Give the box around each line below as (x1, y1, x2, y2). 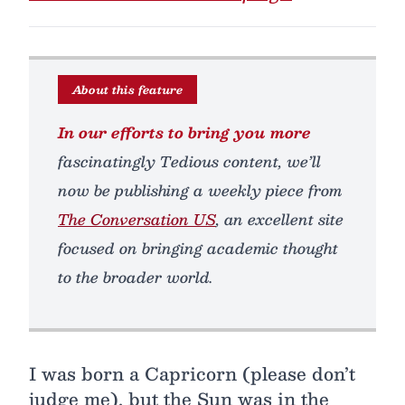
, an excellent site (216, 207, 344, 231)
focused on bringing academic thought (58, 236, 338, 260)
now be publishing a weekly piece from (58, 178, 343, 202)
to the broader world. (58, 265, 212, 289)
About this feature (72, 80, 183, 99)
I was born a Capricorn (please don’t (29, 359, 355, 388)
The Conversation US (58, 207, 216, 231)
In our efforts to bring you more (58, 120, 311, 145)
